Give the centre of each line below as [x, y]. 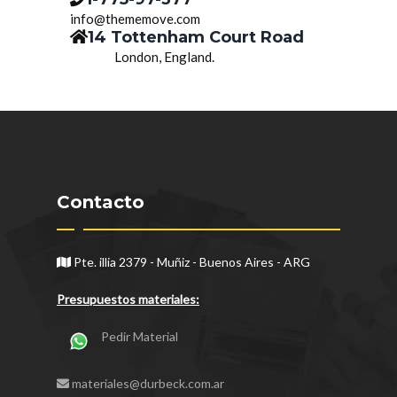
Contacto [101, 202]
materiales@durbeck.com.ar [148, 384]
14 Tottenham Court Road [196, 38]
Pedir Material [140, 337]
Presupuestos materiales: [128, 300]
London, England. [164, 57]
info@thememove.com [135, 19]
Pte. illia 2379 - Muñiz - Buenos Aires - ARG [191, 262]
